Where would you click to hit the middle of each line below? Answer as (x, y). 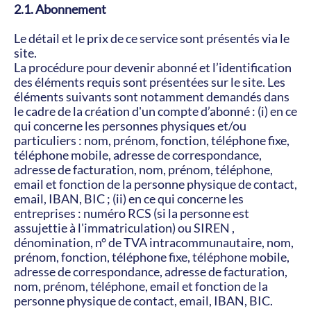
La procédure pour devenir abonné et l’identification (153, 67)
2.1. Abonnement (60, 9)
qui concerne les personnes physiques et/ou (130, 126)
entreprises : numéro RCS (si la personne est (132, 213)
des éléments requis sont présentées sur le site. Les (150, 82)
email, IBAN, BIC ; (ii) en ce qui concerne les (129, 199)
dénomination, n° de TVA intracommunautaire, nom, (154, 242)
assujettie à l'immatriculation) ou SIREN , (124, 228)
